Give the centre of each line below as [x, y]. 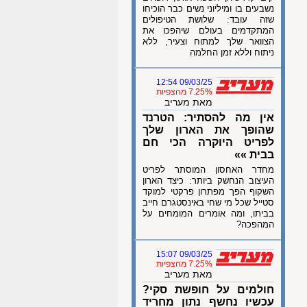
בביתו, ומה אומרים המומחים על [208, 213]
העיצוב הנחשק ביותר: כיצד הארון [208, 181]
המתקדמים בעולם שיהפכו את [208, 30]
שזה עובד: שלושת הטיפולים [208, 20]
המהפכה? [255, 224]
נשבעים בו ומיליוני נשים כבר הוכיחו [208, 9]
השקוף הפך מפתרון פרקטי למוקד [208, 192]
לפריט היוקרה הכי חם [208, 142]
